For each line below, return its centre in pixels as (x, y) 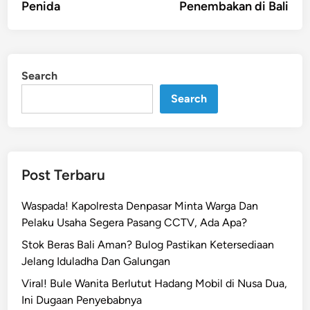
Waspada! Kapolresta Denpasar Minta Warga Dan (140, 206)
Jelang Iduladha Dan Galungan (96, 261)
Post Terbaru (64, 175)
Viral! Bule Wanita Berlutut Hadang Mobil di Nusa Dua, (155, 283)
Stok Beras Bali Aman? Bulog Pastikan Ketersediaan (148, 245)
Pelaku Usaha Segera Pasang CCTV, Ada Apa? (135, 222)
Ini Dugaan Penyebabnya (82, 300)
